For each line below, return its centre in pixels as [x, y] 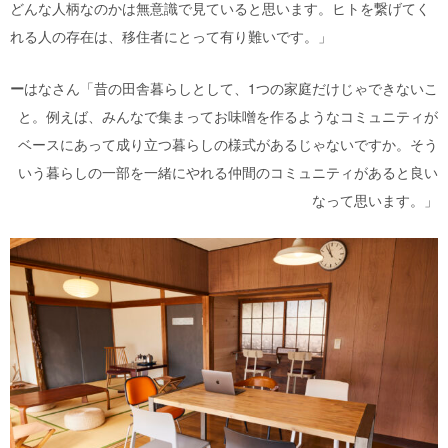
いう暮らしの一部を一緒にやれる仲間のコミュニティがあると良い [228, 171]
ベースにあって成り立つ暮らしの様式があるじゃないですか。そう [228, 143]
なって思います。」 [375, 199]
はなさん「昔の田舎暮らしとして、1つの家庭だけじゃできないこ [231, 87]
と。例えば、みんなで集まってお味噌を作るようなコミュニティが [228, 115]
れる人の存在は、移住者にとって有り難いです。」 [171, 35]
